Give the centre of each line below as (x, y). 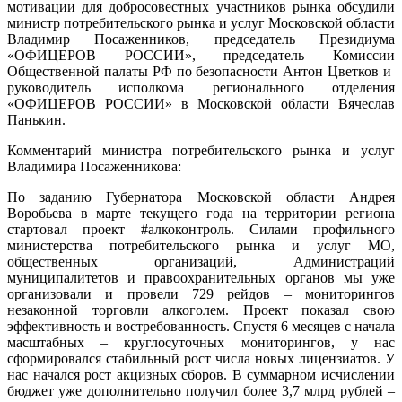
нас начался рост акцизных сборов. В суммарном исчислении (201, 375)
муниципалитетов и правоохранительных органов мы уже (201, 278)
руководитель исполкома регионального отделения (201, 87)
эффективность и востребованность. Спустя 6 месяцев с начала (201, 326)
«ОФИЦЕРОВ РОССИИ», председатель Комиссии (201, 55)
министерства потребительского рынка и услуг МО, (201, 245)
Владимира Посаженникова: (94, 166)
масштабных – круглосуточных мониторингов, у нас (201, 342)
